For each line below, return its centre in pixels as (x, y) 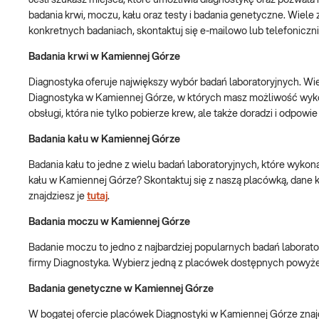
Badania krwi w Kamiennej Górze (104, 57)
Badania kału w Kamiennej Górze (104, 140)
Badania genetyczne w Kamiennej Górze (121, 289)
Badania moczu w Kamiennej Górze (109, 222)
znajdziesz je (58, 197)
